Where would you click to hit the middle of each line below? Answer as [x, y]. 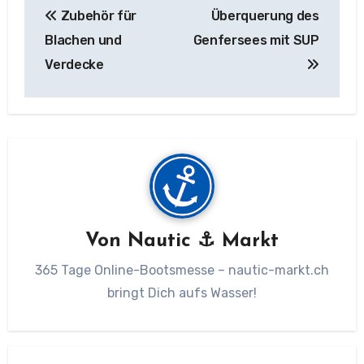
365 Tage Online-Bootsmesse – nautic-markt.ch [182, 271]
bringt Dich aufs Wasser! [182, 293]
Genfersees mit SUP [256, 41]
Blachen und [83, 41]
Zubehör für [97, 16]
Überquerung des [265, 16]
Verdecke [74, 65]
